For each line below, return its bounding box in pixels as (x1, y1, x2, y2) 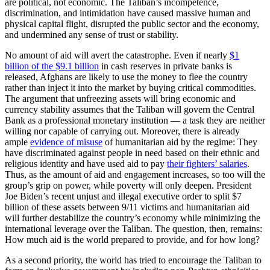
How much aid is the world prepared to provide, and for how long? (5, 234, 260, 245)
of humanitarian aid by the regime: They (102, 136, 257, 147)
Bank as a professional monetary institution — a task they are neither (5, 115, 265, 125)
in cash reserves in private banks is (99, 60, 232, 71)
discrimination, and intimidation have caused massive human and (5, 7, 251, 18)
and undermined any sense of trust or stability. (5, 29, 178, 40)
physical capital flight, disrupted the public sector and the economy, (5, 18, 259, 29)
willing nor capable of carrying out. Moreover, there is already (5, 125, 240, 136)
